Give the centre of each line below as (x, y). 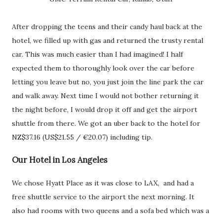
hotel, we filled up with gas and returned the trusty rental (108, 40)
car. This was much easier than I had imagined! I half (97, 54)
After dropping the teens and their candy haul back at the (107, 27)
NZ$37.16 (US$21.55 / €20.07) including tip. (82, 137)
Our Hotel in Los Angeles (60, 160)
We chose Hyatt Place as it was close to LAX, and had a (103, 183)
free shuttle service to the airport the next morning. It (103, 197)
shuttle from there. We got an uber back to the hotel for (106, 123)
